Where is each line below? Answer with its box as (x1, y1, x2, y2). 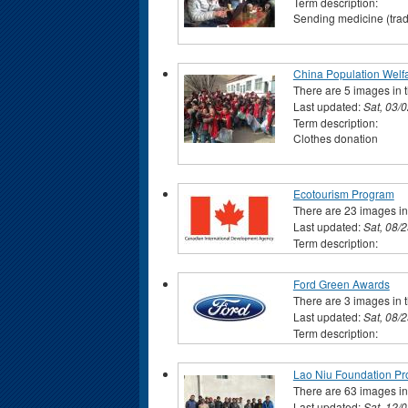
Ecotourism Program (292, 185, 394, 201)
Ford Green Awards (292, 275, 390, 291)
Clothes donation (292, 130, 378, 147)
